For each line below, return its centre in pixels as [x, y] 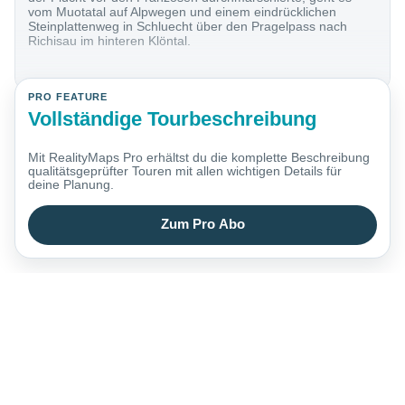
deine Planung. [71, 185]
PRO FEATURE [68, 97]
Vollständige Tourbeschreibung [173, 118]
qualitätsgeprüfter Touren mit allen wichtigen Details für [185, 171]
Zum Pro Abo [202, 225]
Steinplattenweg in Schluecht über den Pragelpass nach [188, 27]
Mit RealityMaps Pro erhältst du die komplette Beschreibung [199, 158]
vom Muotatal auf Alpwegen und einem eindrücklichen [183, 12]
